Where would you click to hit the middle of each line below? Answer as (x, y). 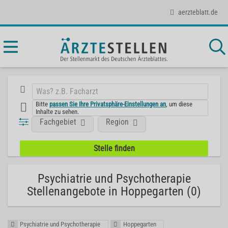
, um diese (179, 104)
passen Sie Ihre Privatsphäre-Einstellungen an (108, 104)
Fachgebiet (58, 122)
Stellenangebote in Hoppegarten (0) (114, 191)
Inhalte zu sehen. (58, 111)
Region (118, 122)
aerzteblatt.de (198, 12)
